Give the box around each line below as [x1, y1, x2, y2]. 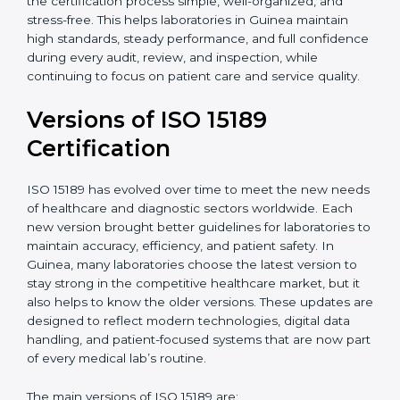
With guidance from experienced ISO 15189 [27, 22, 289, 37]
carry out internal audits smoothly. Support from [27, 79, 315, 94]
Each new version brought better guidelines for [27, 342, 315, 357]
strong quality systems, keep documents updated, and [27, 60, 357, 75]
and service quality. [27, 191, 142, 206]
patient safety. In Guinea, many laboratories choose [27, 379, 337, 395]
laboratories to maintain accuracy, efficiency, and [27, 361, 320, 376]
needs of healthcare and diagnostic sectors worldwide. [27, 323, 360, 338]
